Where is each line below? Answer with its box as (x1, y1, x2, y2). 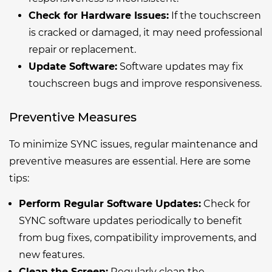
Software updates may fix (117, 60, 243, 72)
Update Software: (29, 60, 117, 72)
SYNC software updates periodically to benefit (19, 214, 242, 226)
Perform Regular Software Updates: (19, 197, 201, 209)
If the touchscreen (169, 9, 261, 21)
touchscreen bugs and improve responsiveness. (29, 77, 262, 89)
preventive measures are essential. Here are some (9, 155, 251, 167)
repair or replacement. (29, 43, 136, 55)
